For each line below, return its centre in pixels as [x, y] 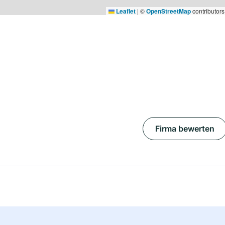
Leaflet [125, 11]
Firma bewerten [185, 129]
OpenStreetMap [168, 11]
